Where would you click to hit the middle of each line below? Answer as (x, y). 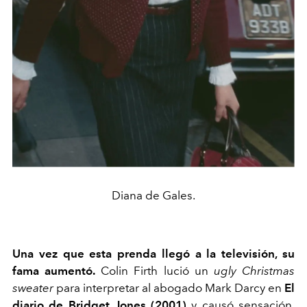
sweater (33, 288)
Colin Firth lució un (152, 271)
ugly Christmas (251, 271)
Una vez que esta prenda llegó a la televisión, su (153, 254)
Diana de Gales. (153, 196)
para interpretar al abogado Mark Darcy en (169, 288)
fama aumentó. (54, 271)
